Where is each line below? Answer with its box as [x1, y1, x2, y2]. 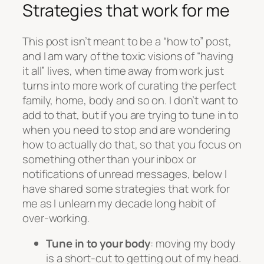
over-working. [22, 210, 90, 226]
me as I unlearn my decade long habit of [22, 195, 216, 211]
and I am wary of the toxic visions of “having [22, 48, 233, 64]
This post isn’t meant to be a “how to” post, [22, 33, 232, 49]
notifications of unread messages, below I [22, 166, 227, 181]
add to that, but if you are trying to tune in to [22, 107, 239, 123]
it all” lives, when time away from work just [22, 62, 224, 78]
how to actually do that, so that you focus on [22, 136, 242, 152]
